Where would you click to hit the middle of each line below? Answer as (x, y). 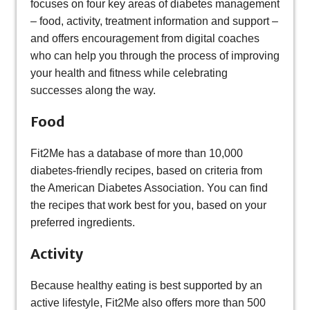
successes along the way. (93, 91)
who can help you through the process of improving (155, 56)
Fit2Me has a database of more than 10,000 (137, 154)
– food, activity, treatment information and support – (154, 21)
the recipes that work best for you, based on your (148, 206)
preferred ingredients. (83, 223)
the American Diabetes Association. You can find (149, 188)
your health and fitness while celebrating (129, 73)
